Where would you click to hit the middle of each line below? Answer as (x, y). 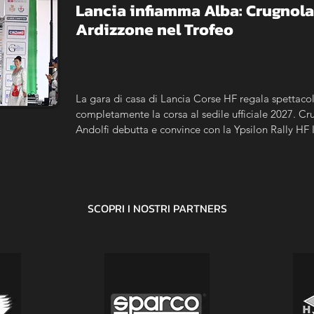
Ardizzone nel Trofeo (155, 29)
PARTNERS (200, 208)
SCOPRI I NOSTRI (130, 208)
